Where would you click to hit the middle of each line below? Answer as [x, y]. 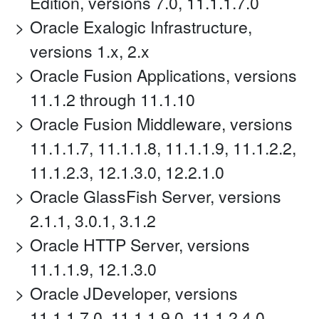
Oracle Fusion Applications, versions [163, 75]
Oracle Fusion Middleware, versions [161, 124]
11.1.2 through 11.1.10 [113, 100]
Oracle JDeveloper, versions [134, 293]
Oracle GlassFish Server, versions [156, 197]
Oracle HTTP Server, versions [140, 245]
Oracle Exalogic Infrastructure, [141, 27]
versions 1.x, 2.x [90, 51]
